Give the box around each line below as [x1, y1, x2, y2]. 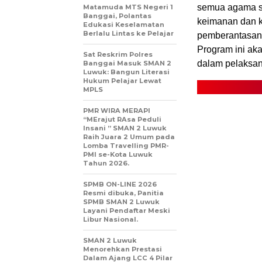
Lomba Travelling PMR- [83, 142, 169, 150]
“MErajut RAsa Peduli [83, 115, 161, 124]
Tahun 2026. [83, 159, 129, 168]
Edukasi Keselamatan [83, 20, 164, 29]
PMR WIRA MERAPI [83, 106, 150, 115]
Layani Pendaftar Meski [83, 206, 170, 215]
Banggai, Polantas [83, 12, 151, 20]
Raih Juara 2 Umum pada [83, 133, 175, 142]
